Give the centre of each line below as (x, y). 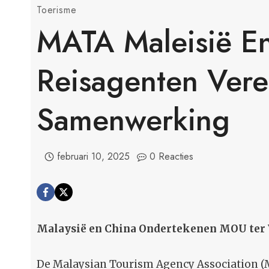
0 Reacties (172, 157)
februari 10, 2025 (93, 157)
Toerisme (57, 10)
